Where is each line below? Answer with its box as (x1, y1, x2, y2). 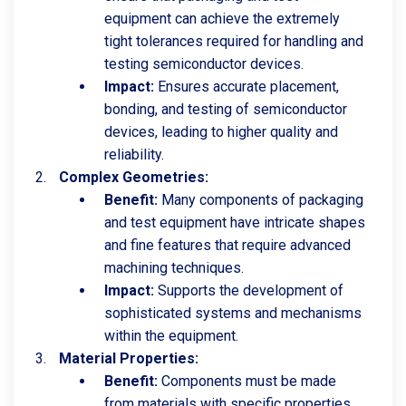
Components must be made (158, 372, 336, 390)
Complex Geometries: (59, 169, 208, 186)
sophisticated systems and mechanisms (104, 304, 362, 322)
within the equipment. (104, 327, 238, 344)
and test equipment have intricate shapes (104, 214, 365, 231)
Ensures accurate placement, (154, 78, 339, 95)
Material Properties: (59, 350, 198, 367)
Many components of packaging (158, 191, 363, 208)
